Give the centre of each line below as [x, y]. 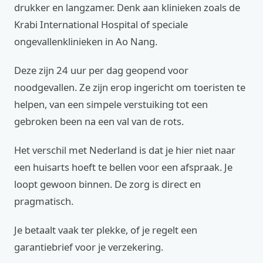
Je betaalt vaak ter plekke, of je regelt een [106, 230]
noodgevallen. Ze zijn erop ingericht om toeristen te [130, 87]
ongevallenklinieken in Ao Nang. [86, 41]
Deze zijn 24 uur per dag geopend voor [101, 70]
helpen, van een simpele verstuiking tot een [111, 104]
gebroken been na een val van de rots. [99, 121]
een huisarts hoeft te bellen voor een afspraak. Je [123, 167]
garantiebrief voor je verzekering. [89, 247]
